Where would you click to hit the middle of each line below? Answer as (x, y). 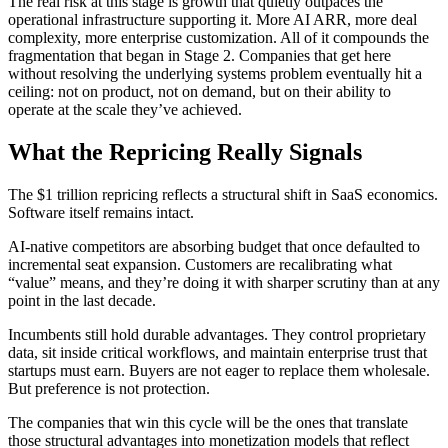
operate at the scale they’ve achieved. (125, 110)
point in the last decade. (82, 301)
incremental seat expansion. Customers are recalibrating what (200, 265)
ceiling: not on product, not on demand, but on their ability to (199, 92)
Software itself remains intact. (101, 213)
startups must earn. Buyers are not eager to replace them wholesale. (219, 371)
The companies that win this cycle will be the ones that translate (208, 423)
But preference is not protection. (111, 389)
